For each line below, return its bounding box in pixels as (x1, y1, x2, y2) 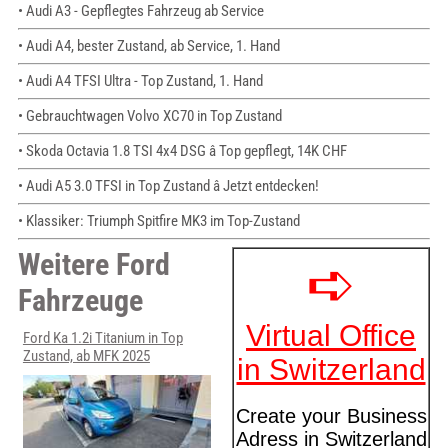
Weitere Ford (17, 247, 170, 283)
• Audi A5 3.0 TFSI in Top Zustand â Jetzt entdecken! (17, 177, 319, 196)
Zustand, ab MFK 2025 (22, 347, 150, 366)
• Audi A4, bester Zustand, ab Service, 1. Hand (17, 37, 280, 56)
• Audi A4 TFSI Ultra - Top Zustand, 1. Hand (17, 72, 263, 91)
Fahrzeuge (17, 283, 143, 319)
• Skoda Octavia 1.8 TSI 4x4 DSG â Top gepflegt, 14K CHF (17, 142, 347, 161)
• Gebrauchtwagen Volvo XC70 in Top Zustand (17, 107, 282, 126)
